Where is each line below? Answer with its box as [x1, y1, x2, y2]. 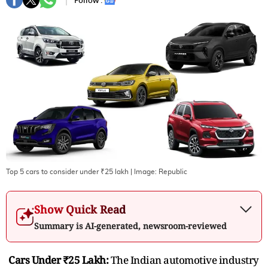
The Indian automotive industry [110, 252, 259, 267]
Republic [159, 167, 187, 175]
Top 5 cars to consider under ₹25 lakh [6, 167, 130, 175]
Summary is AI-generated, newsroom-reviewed [34, 220, 227, 232]
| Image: [130, 167, 159, 175]
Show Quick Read [34, 202, 126, 217]
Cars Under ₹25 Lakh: [8, 252, 111, 267]
